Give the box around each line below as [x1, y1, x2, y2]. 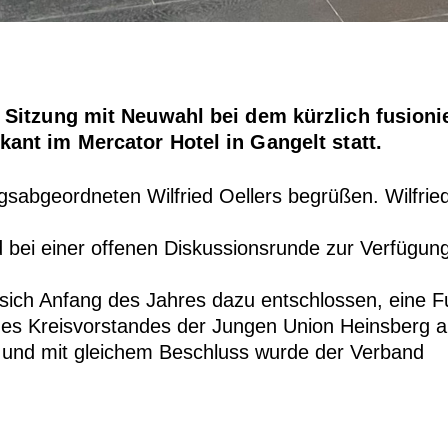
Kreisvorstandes [28, 314, 178, 337]
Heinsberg [340, 314, 437, 337]
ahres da [156, 288, 235, 311]
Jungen [212, 314, 284, 337]
